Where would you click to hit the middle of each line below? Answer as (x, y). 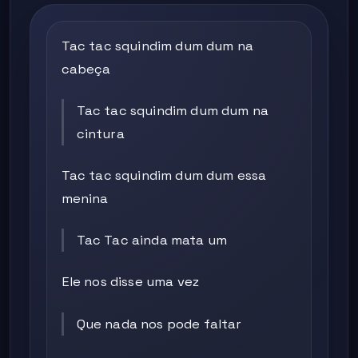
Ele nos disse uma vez (130, 282)
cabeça (86, 69)
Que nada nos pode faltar (159, 324)
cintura (100, 133)
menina (85, 198)
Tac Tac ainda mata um (152, 241)
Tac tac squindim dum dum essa (164, 175)
